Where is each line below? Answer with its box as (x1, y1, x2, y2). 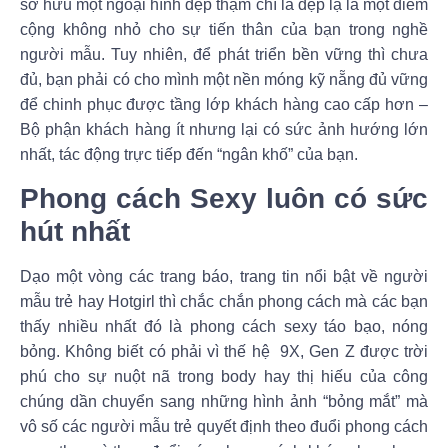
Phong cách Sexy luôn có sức (20, 182, 428, 214)
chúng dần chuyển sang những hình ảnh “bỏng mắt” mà (20, 392, 428, 410)
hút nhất (20, 215, 130, 247)
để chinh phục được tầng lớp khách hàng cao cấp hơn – (20, 96, 428, 114)
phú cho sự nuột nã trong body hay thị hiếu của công (20, 367, 428, 385)
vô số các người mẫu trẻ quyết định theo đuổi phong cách (20, 417, 428, 435)
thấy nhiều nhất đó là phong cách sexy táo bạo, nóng (20, 317, 428, 335)
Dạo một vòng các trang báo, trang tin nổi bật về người (20, 267, 428, 285)
